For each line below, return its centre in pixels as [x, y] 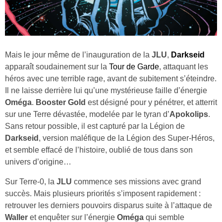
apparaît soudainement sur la [57, 66]
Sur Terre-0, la [31, 181]
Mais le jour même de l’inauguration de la [78, 55]
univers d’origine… [38, 162]
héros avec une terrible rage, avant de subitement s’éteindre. [111, 78]
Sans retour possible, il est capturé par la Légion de [95, 126]
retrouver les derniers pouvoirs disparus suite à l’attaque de [109, 205]
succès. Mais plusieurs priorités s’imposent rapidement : [103, 193]
